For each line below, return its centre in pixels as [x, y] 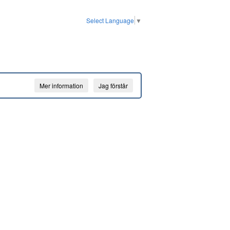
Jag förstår [113, 85]
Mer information [61, 85]
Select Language [110, 20]
